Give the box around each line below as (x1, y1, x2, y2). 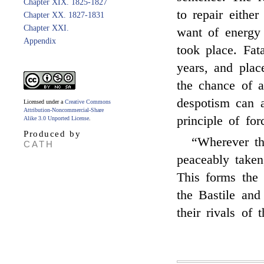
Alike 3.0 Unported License (24, 115, 89, 121)
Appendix (24, 37, 56, 45)
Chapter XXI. (24, 24, 69, 32)
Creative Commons (65, 98, 111, 105)
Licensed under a (24, 98, 65, 105)
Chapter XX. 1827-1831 (24, 11, 104, 19)
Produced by (24, 129, 81, 138)
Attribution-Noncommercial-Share (24, 107, 104, 113)
